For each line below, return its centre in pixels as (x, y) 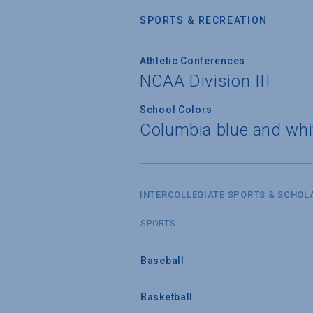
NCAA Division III (205, 81)
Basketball (167, 297)
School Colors (176, 109)
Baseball (162, 260)
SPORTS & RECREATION (204, 20)
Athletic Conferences (192, 60)
